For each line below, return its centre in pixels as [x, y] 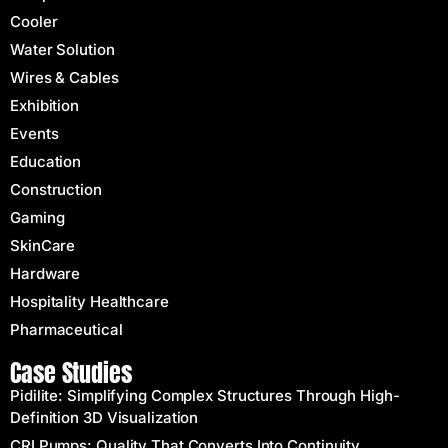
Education [46, 162]
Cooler [34, 22]
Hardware [45, 274]
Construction [56, 190]
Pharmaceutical [66, 330]
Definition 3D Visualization [104, 418]
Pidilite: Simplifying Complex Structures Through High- [205, 396]
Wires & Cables [64, 78]
